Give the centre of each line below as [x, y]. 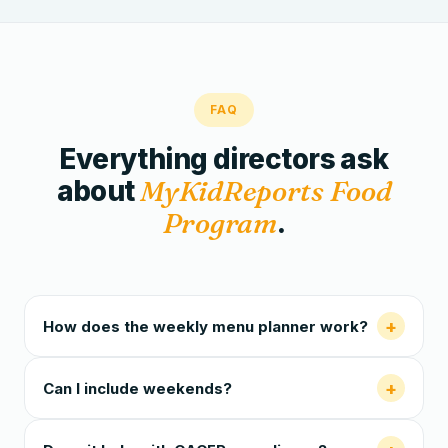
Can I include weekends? [137, 388]
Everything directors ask [224, 159]
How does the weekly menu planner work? [205, 326]
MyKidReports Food [266, 191]
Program [219, 223]
